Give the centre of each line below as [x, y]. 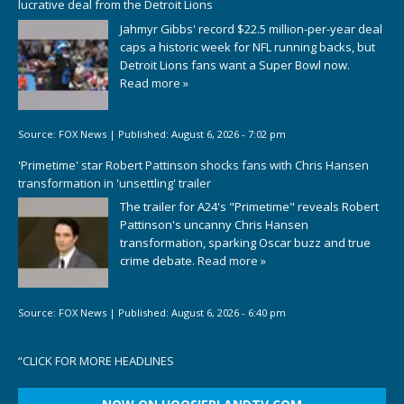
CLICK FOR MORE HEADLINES [98, 361]
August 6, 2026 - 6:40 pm [229, 312]
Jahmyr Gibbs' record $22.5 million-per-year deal [251, 28]
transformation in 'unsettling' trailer [115, 183]
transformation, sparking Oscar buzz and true [245, 243]
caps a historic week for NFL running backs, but [248, 46]
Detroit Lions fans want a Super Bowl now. [235, 64]
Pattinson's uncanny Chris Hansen [214, 225]
